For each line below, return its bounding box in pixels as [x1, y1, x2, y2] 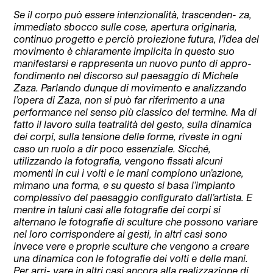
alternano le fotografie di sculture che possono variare [13, 216, 258, 228]
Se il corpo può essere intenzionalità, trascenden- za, [13, 9, 252, 21]
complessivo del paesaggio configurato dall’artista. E [13, 191, 253, 204]
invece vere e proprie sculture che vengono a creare [13, 240, 250, 252]
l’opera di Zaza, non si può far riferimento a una [13, 94, 225, 106]
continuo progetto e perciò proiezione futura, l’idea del [13, 33, 260, 45]
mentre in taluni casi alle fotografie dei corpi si [13, 204, 221, 216]
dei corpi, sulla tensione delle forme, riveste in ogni [13, 130, 243, 143]
